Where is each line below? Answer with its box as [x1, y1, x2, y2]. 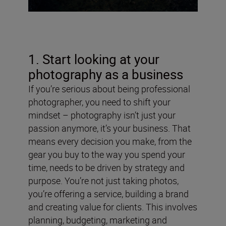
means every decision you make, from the [28, 135, 192, 148]
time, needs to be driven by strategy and [28, 161, 185, 174]
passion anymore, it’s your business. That [28, 122, 191, 135]
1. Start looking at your [28, 50, 159, 69]
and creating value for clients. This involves [28, 201, 197, 213]
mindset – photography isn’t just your [28, 109, 176, 122]
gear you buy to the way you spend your [28, 148, 185, 161]
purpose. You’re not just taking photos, [28, 175, 179, 187]
